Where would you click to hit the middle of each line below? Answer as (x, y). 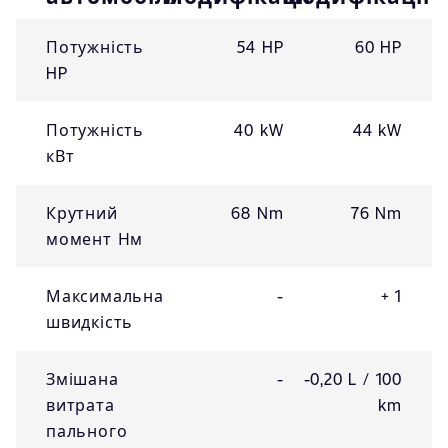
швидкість (90, 321)
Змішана (82, 378)
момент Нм (95, 238)
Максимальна (105, 295)
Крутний (82, 212)
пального (87, 430)
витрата (80, 404)
